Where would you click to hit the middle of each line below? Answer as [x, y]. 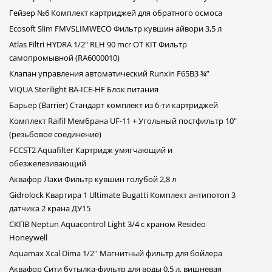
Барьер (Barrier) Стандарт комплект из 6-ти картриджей [114, 105]
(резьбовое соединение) [55, 134]
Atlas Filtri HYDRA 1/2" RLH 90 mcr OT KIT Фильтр [98, 45]
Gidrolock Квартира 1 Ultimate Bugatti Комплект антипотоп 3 [122, 195]
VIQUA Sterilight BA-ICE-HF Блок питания [84, 90]
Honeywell [28, 238]
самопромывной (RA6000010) [64, 58]
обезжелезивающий [48, 164]
